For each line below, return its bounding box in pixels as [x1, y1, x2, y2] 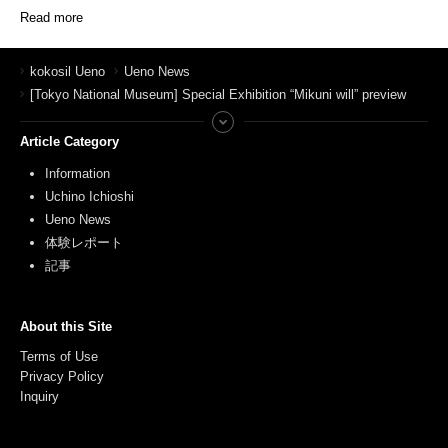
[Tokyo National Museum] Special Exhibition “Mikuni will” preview [30, 86, 406, 102]
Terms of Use [20, 348, 98, 364]
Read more [20, 9, 83, 25]
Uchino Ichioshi [45, 188, 134, 204]
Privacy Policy [20, 368, 108, 384]
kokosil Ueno [30, 63, 105, 79]
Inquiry [20, 388, 59, 404]
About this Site [20, 318, 112, 334]
